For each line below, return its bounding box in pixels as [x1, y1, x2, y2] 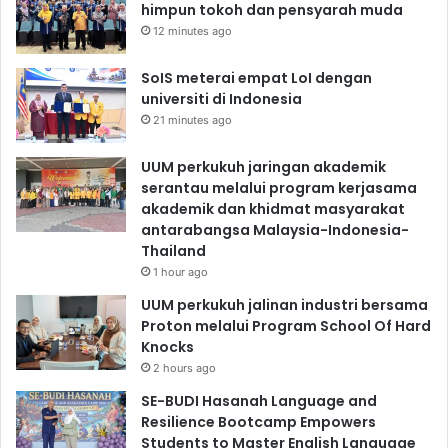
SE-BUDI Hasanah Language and [141, 391, 377, 412]
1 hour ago [153, 265, 208, 280]
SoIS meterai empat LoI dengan [141, 68, 372, 89]
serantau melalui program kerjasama [141, 178, 417, 199]
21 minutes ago [153, 113, 232, 128]
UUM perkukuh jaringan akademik [141, 157, 386, 178]
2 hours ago [153, 361, 216, 376]
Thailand [141, 241, 206, 262]
